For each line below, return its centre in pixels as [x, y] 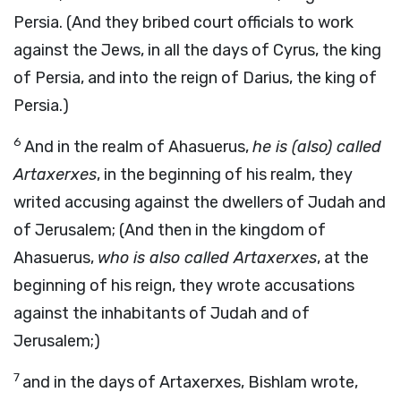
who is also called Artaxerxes [207, 258]
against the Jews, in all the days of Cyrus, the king [197, 50]
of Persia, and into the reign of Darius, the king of [195, 78]
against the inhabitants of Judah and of [162, 313]
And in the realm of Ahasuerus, [138, 147]
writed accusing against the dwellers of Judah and [200, 202]
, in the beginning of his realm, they [225, 175]
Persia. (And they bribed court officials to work [183, 22]
